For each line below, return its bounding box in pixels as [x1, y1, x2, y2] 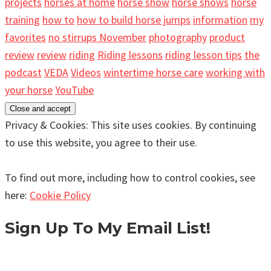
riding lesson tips [165, 47, 242, 62]
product [209, 30, 245, 44]
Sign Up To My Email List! [5, 218, 211, 238]
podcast [5, 65, 42, 79]
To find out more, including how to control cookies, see [5, 170, 255, 184]
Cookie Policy [30, 188, 91, 202]
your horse [5, 82, 53, 97]
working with [206, 65, 265, 79]
